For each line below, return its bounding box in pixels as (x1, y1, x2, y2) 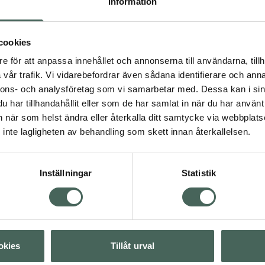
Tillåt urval (110, 241, 155, 251)
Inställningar (39, 168, 92, 179)
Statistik (182, 168, 216, 179)
